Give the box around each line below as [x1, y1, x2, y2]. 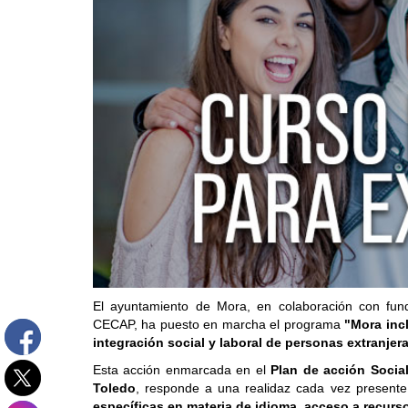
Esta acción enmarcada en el [93, 362, 271, 378]
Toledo [93, 381, 136, 396]
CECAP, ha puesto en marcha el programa [93, 317, 345, 332]
